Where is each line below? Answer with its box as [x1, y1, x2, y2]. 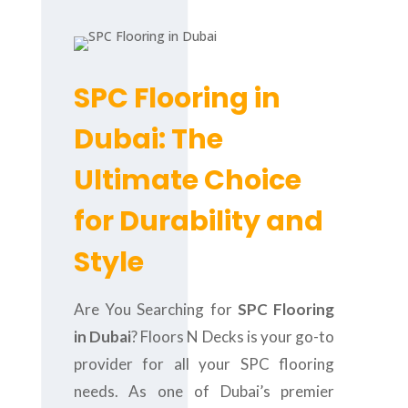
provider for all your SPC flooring [73, 354, 335, 373]
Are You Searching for [73, 300, 239, 319]
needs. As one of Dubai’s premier [73, 382, 335, 401]
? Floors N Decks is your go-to [130, 327, 335, 346]
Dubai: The [73, 120, 223, 158]
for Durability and [73, 202, 323, 240]
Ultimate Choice [73, 161, 301, 199]
